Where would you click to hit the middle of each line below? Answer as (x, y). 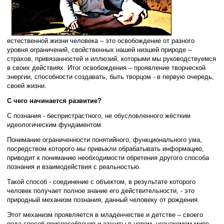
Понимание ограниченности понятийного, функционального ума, (105, 139)
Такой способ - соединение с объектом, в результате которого (101, 181)
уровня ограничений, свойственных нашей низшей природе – (99, 49)
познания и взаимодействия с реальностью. (74, 166)
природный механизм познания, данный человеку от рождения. (103, 199)
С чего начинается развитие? (54, 100)
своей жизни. (27, 85)
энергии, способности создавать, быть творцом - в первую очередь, (111, 76)
